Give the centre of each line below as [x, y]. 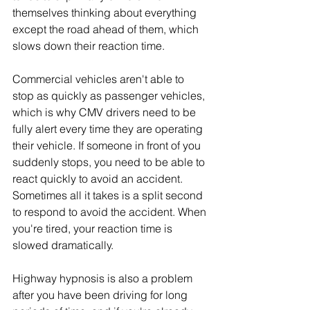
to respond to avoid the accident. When [111, 211]
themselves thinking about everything [106, 12]
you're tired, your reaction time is [94, 228]
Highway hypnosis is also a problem [104, 278]
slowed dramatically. [64, 245]
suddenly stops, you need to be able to [110, 162]
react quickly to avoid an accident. [99, 178]
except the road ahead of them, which [107, 29]
